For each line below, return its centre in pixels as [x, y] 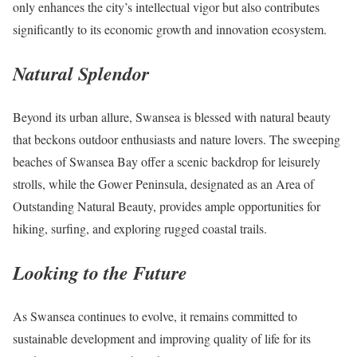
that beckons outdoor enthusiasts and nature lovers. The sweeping [177, 139]
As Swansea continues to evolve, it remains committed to [155, 316]
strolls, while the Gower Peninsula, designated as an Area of [163, 184]
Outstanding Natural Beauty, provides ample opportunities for [167, 206]
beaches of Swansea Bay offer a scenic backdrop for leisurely [167, 162]
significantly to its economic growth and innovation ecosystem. [170, 29]
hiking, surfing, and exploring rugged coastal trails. [140, 229]
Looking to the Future [100, 273]
